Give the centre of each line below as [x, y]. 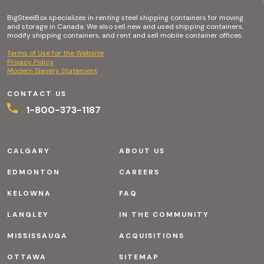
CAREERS [139, 172]
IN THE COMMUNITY [164, 214]
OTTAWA [27, 257]
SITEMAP [139, 257]
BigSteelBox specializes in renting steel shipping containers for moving [125, 17]
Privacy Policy [30, 62]
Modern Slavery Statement [52, 70]
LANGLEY [28, 214]
